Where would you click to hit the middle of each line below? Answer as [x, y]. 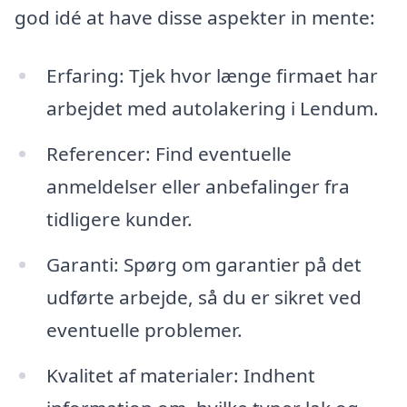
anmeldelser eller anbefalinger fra [198, 186]
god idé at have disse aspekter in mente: [195, 18]
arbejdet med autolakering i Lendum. [212, 108]
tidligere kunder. [119, 218]
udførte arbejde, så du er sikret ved [203, 297]
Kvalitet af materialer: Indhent [180, 375]
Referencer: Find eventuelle [169, 153]
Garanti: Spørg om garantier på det [203, 264]
